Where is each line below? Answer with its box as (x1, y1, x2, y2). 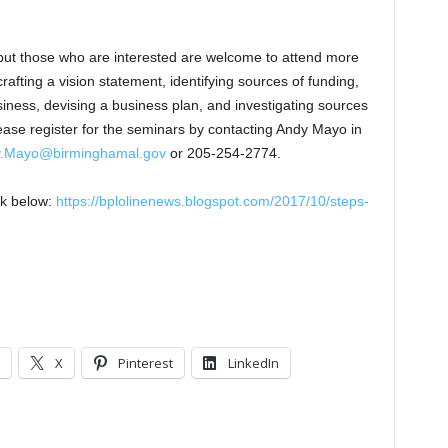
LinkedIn (227, 353, 279, 372)
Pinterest (117, 353, 173, 372)
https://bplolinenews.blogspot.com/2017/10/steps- (55, 192, 369, 209)
